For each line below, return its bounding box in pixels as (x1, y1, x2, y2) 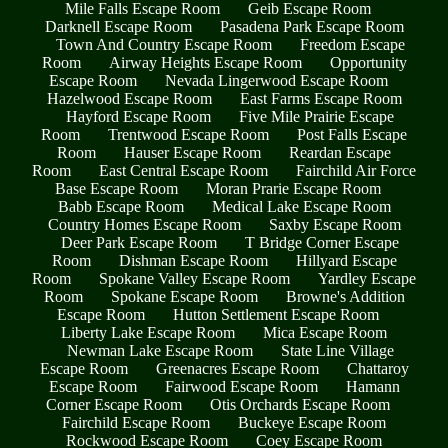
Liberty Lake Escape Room (61, 323, 235, 341)
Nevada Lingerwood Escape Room (164, 71, 388, 89)
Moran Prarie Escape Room (206, 179, 381, 197)
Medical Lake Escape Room (211, 197, 391, 215)
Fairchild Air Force (296, 161, 416, 179)
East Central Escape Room (99, 161, 268, 179)
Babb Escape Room (57, 197, 184, 215)
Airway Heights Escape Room (108, 53, 302, 71)
